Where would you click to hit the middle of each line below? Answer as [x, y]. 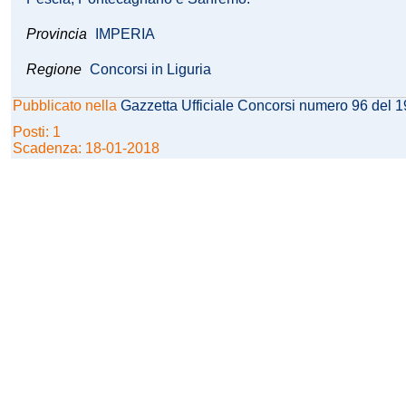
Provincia [58, 34]
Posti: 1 [39, 132]
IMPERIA [125, 34]
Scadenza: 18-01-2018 [86, 149]
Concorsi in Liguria [150, 70]
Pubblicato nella [67, 106]
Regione [54, 70]
